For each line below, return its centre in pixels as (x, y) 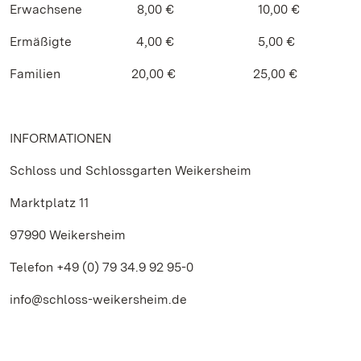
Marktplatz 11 (49, 203)
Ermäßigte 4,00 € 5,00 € (152, 41)
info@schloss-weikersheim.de (98, 299)
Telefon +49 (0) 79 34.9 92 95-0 (102, 267)
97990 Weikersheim (68, 235)
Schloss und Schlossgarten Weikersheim (131, 170)
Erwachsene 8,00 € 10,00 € (155, 9)
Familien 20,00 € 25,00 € (154, 74)
